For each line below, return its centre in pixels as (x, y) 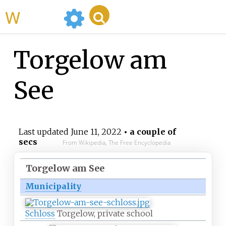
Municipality (53, 186)
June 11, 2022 (96, 132)
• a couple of (149, 132)
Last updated (44, 132)
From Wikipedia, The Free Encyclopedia (116, 143)
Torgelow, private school (104, 213)
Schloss (40, 213)
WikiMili (40, 17)
